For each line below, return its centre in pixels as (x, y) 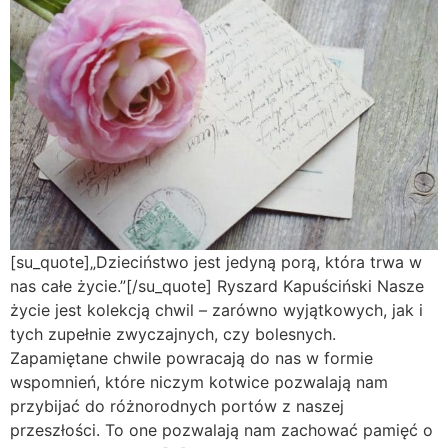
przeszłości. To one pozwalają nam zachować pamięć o (221, 430)
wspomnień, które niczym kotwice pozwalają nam (199, 382)
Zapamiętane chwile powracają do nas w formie (191, 358)
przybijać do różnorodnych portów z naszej (177, 406)
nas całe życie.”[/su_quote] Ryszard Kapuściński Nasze (217, 286)
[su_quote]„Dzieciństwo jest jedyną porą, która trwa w (216, 262)
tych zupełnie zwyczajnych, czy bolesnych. (173, 334)
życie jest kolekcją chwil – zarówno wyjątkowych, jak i (216, 310)
